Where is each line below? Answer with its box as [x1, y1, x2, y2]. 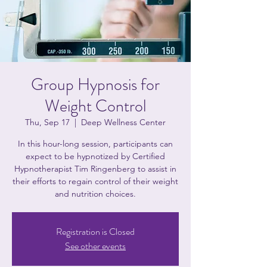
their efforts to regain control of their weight [13, 176, 178, 187]
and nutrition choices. [55, 188, 136, 199]
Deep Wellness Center [81, 117, 166, 128]
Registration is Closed [56, 225, 135, 238]
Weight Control [45, 94, 146, 118]
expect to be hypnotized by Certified [26, 151, 165, 162]
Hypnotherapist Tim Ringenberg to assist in [14, 163, 176, 174]
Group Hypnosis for [31, 73, 160, 97]
